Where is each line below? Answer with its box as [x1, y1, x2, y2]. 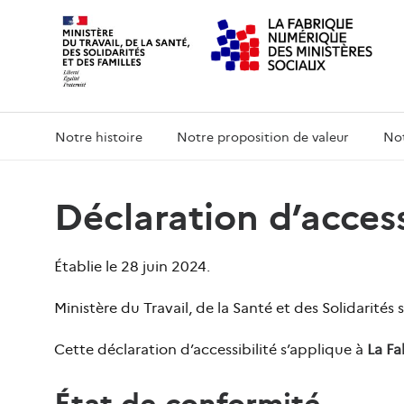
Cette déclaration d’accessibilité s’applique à [54, 338, 367, 358]
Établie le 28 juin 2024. [54, 255, 210, 275]
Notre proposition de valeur [177, 127, 349, 145]
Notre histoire [55, 127, 142, 145]
